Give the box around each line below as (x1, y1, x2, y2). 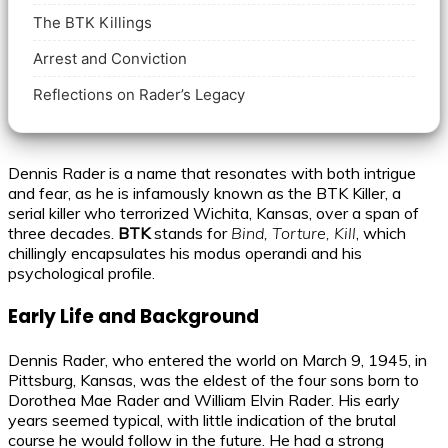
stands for (150, 223, 231, 244)
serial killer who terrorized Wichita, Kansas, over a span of (8, 203, 419, 224)
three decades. (8, 223, 118, 244)
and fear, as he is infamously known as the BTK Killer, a (8, 183, 401, 204)
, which (356, 223, 406, 244)
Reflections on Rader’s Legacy (33, 85, 245, 105)
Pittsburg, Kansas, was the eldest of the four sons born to (8, 369, 419, 390)
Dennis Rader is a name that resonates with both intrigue (8, 163, 416, 184)
